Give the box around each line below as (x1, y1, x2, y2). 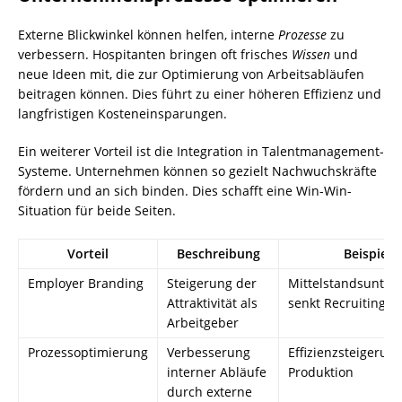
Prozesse (278, 25, 327, 43)
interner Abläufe (167, 363, 267, 380)
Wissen (292, 45, 330, 63)
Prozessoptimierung (28, 343, 148, 361)
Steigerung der (167, 274, 257, 292)
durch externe (167, 382, 252, 400)
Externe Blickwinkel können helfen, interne (18, 25, 278, 43)
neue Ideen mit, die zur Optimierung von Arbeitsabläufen (18, 65, 364, 83)
